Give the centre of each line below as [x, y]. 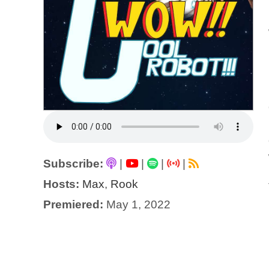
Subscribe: [73, 164]
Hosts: [61, 184]
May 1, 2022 [137, 205]
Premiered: [73, 205]
